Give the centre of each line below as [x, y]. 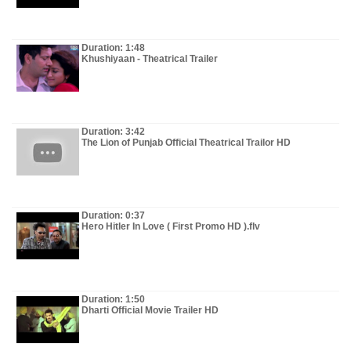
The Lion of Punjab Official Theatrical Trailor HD [186, 143]
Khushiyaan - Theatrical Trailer [150, 59]
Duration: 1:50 [113, 299]
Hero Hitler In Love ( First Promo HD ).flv [171, 226]
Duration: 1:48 [113, 48]
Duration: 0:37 [113, 215]
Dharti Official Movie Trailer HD [150, 310]
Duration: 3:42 [113, 132]
